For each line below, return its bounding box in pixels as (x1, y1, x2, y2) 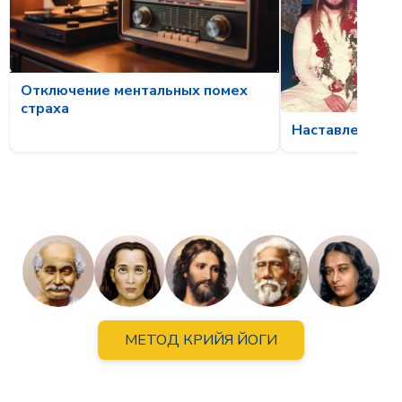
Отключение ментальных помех (21, 81, 248, 101)
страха (21, 99, 69, 119)
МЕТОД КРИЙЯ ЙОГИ (125, 329, 277, 350)
